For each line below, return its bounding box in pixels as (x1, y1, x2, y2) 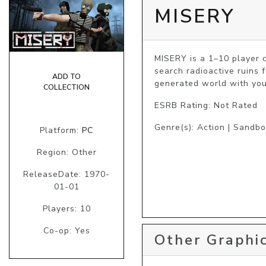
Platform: (40, 124, 82, 136)
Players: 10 (42, 202, 91, 214)
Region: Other (36, 146, 97, 158)
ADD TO (52, 71, 81, 81)
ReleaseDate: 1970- (23, 168, 110, 180)
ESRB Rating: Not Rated (154, 99, 258, 111)
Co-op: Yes (43, 224, 90, 236)
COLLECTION (43, 82, 90, 92)
